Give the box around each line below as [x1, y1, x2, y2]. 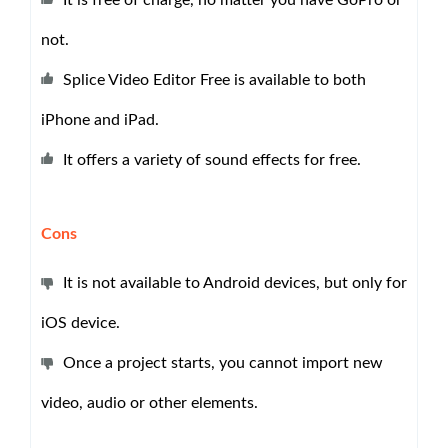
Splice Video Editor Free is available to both [63, 72, 366, 89]
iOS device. [41, 315, 120, 332]
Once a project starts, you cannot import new [63, 355, 383, 372]
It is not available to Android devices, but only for [63, 275, 407, 292]
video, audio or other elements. [41, 395, 258, 412]
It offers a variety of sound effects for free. [63, 152, 361, 169]
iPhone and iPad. [41, 112, 159, 129]
